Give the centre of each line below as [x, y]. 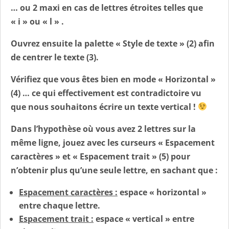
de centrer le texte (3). [55, 57]
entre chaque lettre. [60, 205]
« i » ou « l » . [37, 21]
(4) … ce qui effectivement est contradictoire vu [106, 93]
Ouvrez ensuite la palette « [67, 43]
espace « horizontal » [162, 192]
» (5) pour [170, 156]
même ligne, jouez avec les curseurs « [88, 142]
